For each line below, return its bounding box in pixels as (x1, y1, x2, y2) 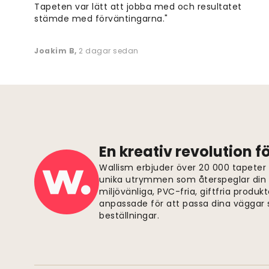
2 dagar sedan (79, 46, 139, 56)
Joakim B (34, 46, 74, 56)
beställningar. (99, 210, 159, 222)
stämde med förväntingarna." (34, 13, 168, 25)
